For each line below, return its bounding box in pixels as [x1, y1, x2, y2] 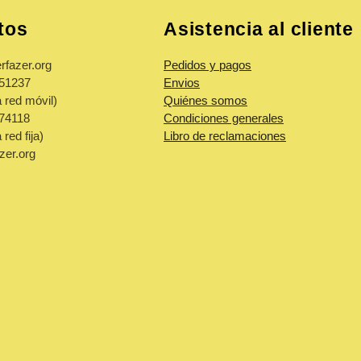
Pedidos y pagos [164, 58, 251, 72]
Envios [164, 76, 200, 89]
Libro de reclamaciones [164, 129, 286, 143]
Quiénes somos [164, 93, 247, 107]
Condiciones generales [164, 111, 284, 125]
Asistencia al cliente [164, 19, 354, 39]
